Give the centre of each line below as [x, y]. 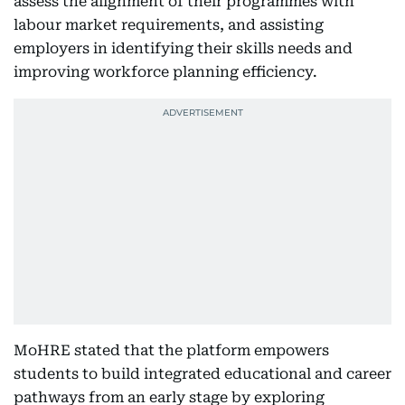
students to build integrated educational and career [202, 374]
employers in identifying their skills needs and [183, 48]
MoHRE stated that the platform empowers [171, 350]
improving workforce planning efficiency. [165, 72]
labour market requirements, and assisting [169, 25]
